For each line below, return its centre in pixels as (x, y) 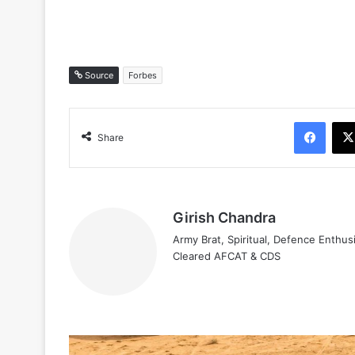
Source (98, 76)
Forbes (143, 76)
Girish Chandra (224, 218)
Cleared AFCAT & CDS (227, 256)
